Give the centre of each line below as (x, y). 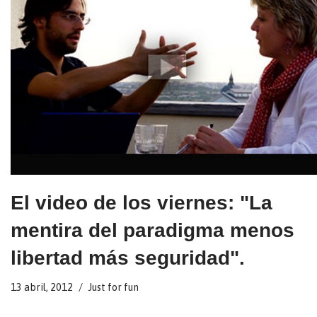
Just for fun (114, 288)
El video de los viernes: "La (142, 203)
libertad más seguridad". (128, 258)
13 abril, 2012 (42, 288)
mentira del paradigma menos (152, 231)
